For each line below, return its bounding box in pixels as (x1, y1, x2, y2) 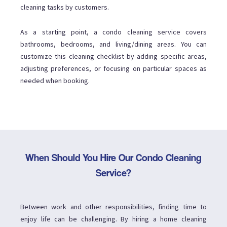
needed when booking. (20, 76, 90, 86)
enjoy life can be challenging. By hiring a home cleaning (20, 214, 207, 224)
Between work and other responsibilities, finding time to (20, 202, 207, 212)
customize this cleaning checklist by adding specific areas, (20, 52, 207, 61)
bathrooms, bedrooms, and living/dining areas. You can (20, 40, 207, 49)
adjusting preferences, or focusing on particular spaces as (20, 64, 207, 73)
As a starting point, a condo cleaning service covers (20, 27, 207, 37)
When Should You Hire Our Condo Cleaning (25, 152, 202, 164)
